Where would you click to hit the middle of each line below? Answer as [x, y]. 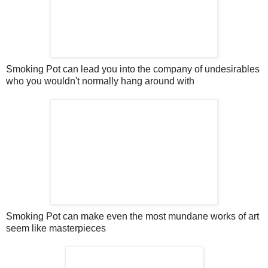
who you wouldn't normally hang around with [100, 81]
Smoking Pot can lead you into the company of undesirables [133, 69]
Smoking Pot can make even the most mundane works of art [133, 216]
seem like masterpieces [56, 228]
